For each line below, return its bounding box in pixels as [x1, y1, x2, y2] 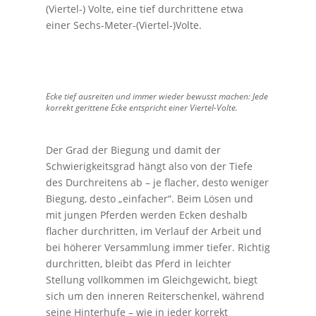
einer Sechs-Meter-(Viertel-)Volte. [45, 18, 202, 32]
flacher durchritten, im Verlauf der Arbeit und [45, 224, 262, 238]
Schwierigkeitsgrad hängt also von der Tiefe [45, 159, 253, 173]
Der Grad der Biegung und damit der [45, 142, 221, 157]
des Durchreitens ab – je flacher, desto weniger [45, 175, 269, 189]
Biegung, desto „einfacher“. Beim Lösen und [45, 191, 253, 205]
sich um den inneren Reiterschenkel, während [45, 288, 265, 303]
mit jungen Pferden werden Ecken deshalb [45, 207, 248, 221]
